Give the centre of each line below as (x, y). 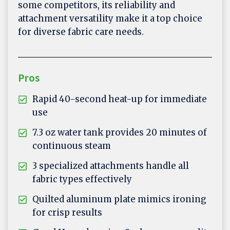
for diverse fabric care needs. (81, 32)
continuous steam (72, 146)
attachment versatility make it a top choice (110, 19)
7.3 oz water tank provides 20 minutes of (120, 133)
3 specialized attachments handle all (111, 166)
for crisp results (67, 213)
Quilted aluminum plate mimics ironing (119, 199)
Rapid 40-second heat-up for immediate (120, 99)
